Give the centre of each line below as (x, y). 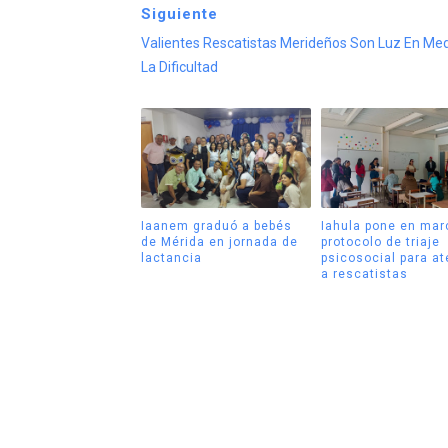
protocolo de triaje (380, 241)
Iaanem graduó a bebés (216, 225)
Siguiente (179, 14)
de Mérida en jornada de (219, 241)
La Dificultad (179, 67)
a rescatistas (364, 273)
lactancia (171, 257)
